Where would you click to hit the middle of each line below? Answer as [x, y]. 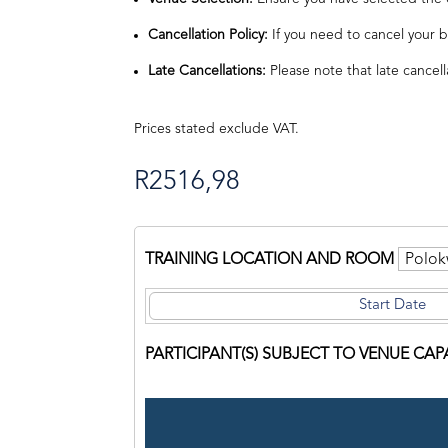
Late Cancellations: [207, 71]
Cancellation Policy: [208, 35]
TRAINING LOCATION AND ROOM [270, 260]
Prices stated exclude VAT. [217, 129]
